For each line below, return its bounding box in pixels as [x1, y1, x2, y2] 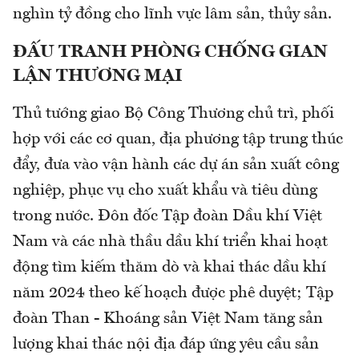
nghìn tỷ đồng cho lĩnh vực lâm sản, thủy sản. [13, 6, 332, 23]
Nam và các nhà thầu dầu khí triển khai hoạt [13, 234, 328, 251]
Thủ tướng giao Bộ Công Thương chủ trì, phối [13, 106, 334, 123]
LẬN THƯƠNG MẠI [13, 67, 183, 86]
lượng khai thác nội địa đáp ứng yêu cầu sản [13, 337, 319, 353]
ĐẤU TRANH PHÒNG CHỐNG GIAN [13, 43, 328, 62]
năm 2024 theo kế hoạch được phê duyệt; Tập [13, 285, 333, 302]
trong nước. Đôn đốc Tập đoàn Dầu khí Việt [13, 208, 322, 225]
